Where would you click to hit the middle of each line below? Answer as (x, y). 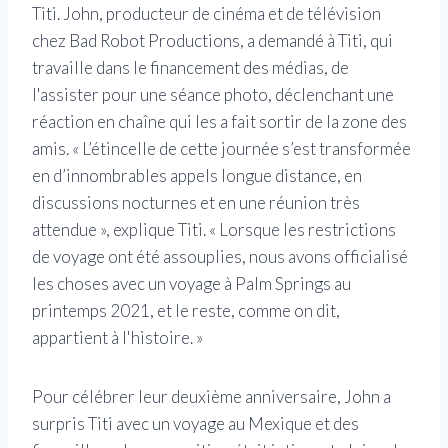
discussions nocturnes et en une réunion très (196, 203)
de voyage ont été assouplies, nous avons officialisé (220, 257)
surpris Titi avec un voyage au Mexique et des (195, 424)
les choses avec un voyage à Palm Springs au (191, 284)
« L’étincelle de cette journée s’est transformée (241, 149)
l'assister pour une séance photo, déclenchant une (213, 95)
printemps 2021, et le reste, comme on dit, (186, 311)
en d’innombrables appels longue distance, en (197, 176)
